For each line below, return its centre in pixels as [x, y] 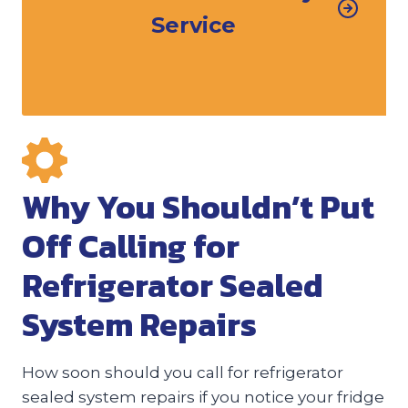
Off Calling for [131, 245]
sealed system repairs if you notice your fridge [203, 397]
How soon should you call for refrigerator [183, 372]
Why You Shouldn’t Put [198, 206]
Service [193, 25]
